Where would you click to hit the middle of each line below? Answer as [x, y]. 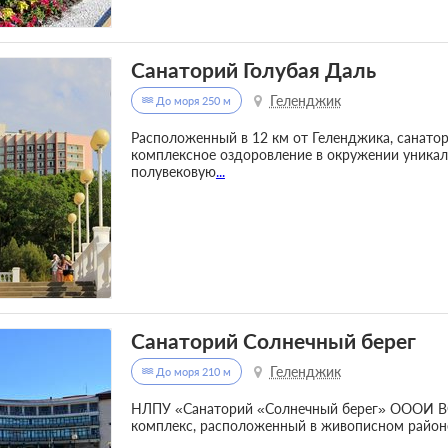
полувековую [173, 172]
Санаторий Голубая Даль [253, 70]
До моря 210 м [191, 372]
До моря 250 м [191, 101]
